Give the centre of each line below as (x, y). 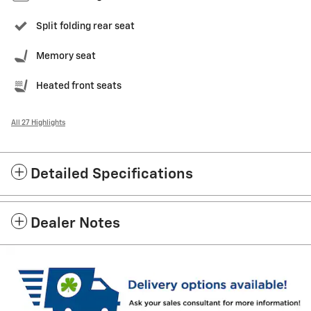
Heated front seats (79, 86)
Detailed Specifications (112, 175)
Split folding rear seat (85, 27)
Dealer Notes (75, 224)
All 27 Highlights (38, 123)
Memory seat (66, 57)
